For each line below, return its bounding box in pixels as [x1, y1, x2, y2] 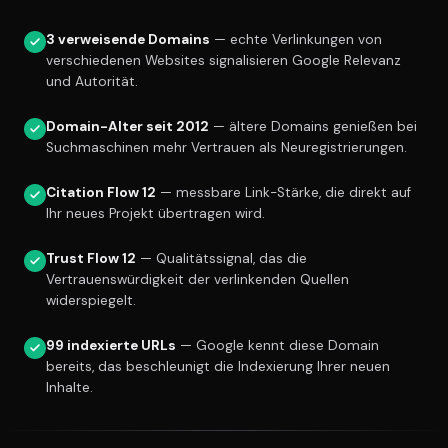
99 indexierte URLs [46, 337, 176, 355]
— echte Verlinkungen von [210, 31, 382, 49]
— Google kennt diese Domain [176, 337, 379, 355]
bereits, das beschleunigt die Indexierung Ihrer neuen [46, 358, 390, 376]
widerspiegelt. [46, 292, 136, 310]
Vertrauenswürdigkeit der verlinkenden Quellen [46, 271, 349, 289]
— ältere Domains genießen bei [209, 118, 417, 136]
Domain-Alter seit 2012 [46, 118, 209, 136]
